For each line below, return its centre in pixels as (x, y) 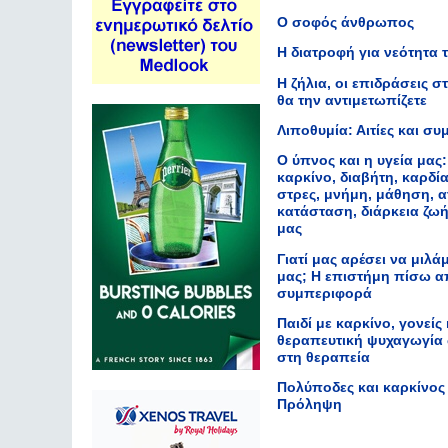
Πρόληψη (309, 404)
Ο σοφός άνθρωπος (345, 22)
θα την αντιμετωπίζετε (352, 99)
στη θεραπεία (323, 356)
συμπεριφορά (324, 292)
